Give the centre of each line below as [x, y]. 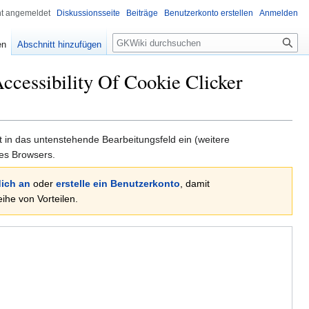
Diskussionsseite [88, 13]
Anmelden [279, 13]
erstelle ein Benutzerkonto [118, 184]
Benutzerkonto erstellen [209, 13]
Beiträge [142, 13]
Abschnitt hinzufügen [60, 45]
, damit [195, 184]
